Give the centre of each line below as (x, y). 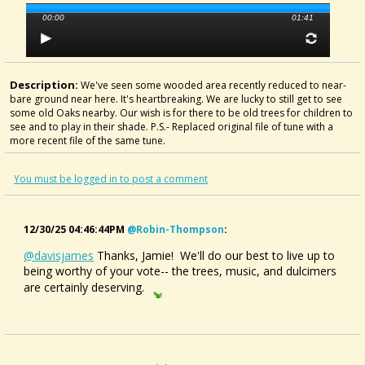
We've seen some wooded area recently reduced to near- (213, 85)
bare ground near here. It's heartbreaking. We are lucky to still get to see (176, 99)
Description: (45, 85)
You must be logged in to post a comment (111, 179)
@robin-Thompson (176, 229)
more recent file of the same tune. (88, 141)
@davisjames (59, 255)
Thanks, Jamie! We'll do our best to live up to (214, 255)
